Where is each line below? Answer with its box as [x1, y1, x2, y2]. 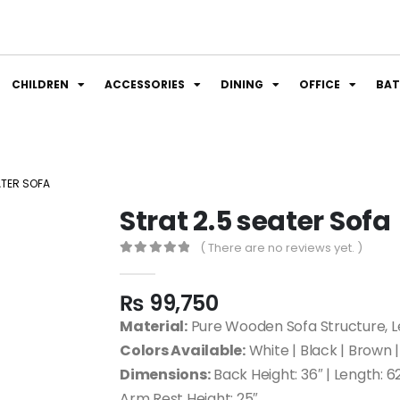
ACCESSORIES [104, 77, 185, 92]
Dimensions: [120, 364, 211, 385]
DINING [221, 77, 263, 92]
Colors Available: [120, 340, 246, 361]
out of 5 [127, 258, 179, 271]
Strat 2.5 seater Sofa [120, 203, 391, 240]
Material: [120, 316, 187, 337]
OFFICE [299, 77, 340, 92]
